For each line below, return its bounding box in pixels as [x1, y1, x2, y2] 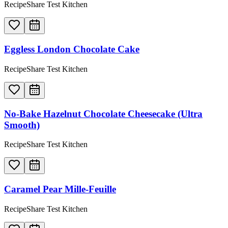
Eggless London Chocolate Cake [4, 44, 139, 55]
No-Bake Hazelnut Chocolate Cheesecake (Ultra [4, 108, 203, 119]
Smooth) [4, 119, 40, 130]
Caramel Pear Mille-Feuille [4, 183, 116, 194]
